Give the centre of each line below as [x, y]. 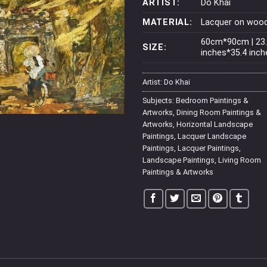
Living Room [240, 160]
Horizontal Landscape [215, 124]
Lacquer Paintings [208, 148]
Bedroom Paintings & [212, 100]
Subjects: [159, 100]
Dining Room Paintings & [219, 112]
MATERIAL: [167, 22]
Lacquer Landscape [212, 136]
